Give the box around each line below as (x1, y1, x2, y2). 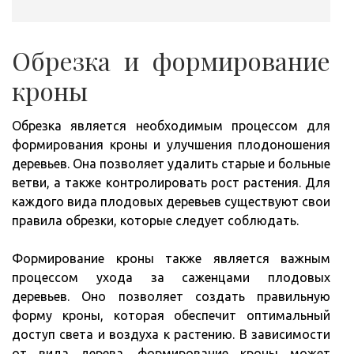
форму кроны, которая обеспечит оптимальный (12, 308, 330, 323)
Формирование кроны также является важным (12, 251, 330, 266)
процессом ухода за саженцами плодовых (12, 270, 330, 285)
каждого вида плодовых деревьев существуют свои (12, 194, 330, 209)
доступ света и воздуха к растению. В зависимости (12, 327, 330, 342)
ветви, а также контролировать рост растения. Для (12, 175, 330, 190)
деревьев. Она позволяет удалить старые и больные (12, 156, 330, 171)
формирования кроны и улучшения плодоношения (12, 137, 330, 153)
